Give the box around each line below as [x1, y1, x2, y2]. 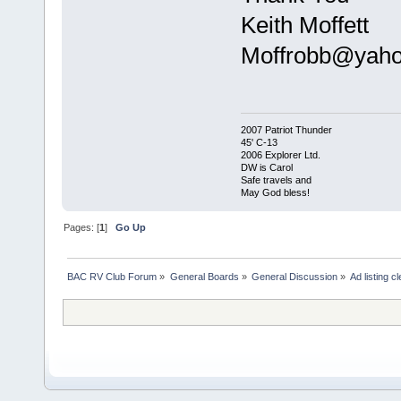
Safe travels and [240, 174, 311, 185]
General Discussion [251, 270, 337, 282]
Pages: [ [64, 221, 100, 233]
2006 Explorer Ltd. [240, 149, 320, 160]
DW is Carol [240, 161, 293, 173]
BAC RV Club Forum [67, 270, 158, 282]
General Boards [169, 270, 239, 282]
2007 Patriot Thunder [240, 124, 332, 135]
